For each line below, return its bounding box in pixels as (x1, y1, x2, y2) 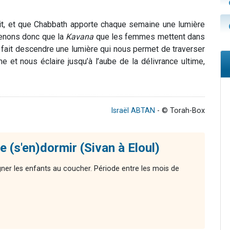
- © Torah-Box (155, 106, 205, 116)
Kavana (66, 32, 94, 42)
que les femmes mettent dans (93, 32, 205, 42)
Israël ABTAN (111, 106, 155, 116)
